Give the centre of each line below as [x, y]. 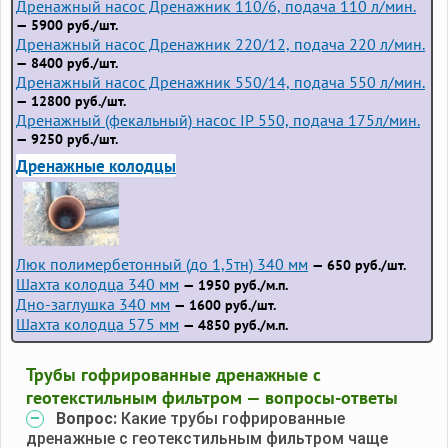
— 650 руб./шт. [357, 264]
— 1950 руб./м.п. [233, 284]
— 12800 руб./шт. [71, 100]
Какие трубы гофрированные [233, 418]
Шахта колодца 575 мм [97, 323]
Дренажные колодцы [96, 165]
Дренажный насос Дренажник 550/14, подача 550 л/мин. [220, 81]
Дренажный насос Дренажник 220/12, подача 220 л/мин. [220, 43]
